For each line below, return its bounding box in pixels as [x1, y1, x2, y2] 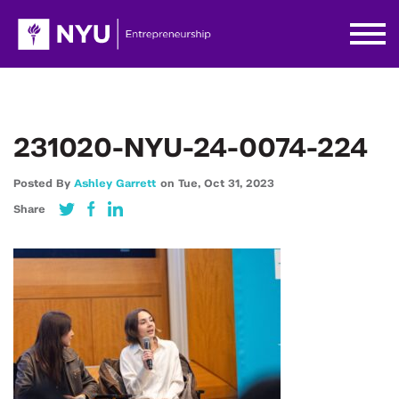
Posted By [13, 178, 74, 189]
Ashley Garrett [74, 178, 156, 189]
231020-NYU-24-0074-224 [13, 135, 368, 162]
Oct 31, [204, 178, 246, 189]
